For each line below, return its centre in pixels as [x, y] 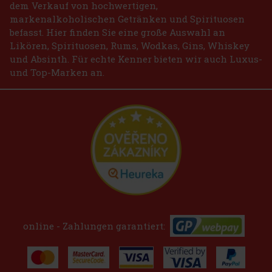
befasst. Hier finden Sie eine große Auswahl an [117, 32]
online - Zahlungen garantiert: [94, 226]
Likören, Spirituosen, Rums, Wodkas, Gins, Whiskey [130, 45]
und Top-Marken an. [57, 72]
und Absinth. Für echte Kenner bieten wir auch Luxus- [136, 59]
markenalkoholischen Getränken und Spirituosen [127, 19]
